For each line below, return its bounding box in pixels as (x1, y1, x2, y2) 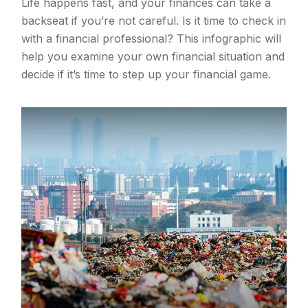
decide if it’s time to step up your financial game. (21, 67, 272, 82)
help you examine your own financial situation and (21, 49, 285, 64)
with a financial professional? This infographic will (21, 32, 282, 46)
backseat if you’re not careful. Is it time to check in (21, 14, 287, 28)
